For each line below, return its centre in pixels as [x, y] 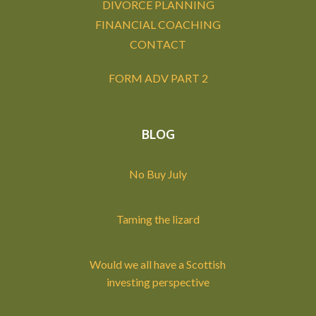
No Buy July [158, 174]
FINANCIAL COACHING [158, 25]
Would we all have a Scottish [158, 264]
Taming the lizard [158, 219]
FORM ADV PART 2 [158, 78]
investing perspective [158, 281]
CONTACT [158, 44]
